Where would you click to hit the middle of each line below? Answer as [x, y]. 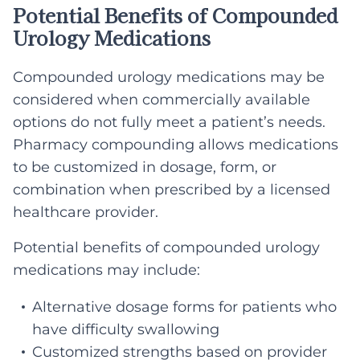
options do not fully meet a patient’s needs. [169, 122]
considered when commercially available [162, 99]
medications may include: [106, 270]
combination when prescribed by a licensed [172, 189]
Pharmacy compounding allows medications [176, 144]
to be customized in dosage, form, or [145, 167]
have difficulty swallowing [126, 329]
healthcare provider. [86, 212]
